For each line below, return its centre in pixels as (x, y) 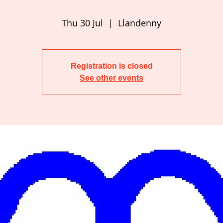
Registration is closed (111, 66)
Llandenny (140, 23)
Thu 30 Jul (83, 23)
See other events (112, 78)
